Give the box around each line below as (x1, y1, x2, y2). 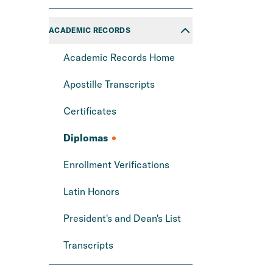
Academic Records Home (63, 51, 177, 63)
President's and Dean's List (63, 212, 183, 224)
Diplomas (63, 132, 110, 144)
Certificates (63, 105, 119, 117)
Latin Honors (63, 185, 122, 197)
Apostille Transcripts (63, 78, 157, 90)
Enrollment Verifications (63, 158, 172, 171)
